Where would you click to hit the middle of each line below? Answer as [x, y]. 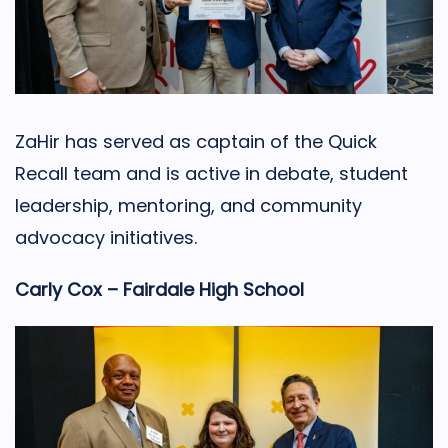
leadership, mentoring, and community [188, 206]
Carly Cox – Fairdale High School [159, 290]
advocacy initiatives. [106, 238]
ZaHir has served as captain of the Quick [196, 142]
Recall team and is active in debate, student [211, 174]
